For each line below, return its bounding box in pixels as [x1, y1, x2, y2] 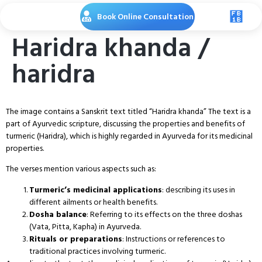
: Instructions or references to [122, 232, 225, 246]
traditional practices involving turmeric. [29, 244, 166, 258]
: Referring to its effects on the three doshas [87, 207, 242, 221]
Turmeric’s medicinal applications [29, 182, 162, 196]
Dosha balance [29, 207, 87, 221]
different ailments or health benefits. [29, 195, 157, 209]
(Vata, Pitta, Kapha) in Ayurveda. [29, 219, 141, 233]
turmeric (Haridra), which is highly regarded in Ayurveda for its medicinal [6, 129, 253, 143]
